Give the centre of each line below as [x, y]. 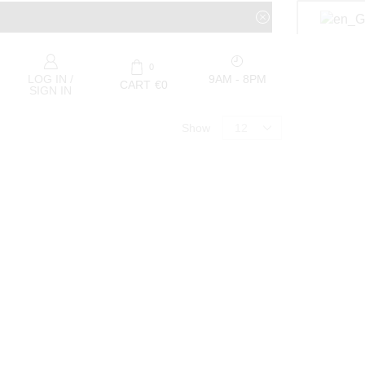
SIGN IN [51, 90]
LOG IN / [51, 79]
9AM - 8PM [237, 79]
